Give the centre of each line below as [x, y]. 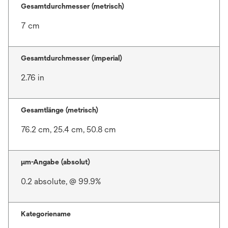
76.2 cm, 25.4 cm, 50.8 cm [68, 130]
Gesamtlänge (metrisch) [60, 110]
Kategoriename [46, 214]
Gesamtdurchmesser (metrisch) [73, 6]
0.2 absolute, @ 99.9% [61, 181]
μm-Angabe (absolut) [55, 162]
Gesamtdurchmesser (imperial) [72, 58]
